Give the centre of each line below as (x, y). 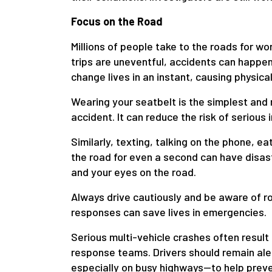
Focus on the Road (117, 22)
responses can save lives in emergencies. (169, 212)
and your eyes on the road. (134, 172)
